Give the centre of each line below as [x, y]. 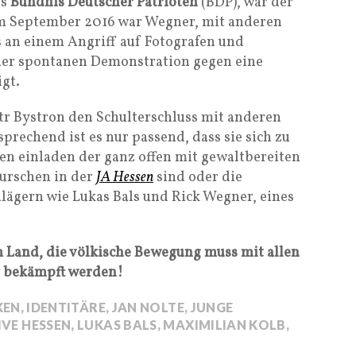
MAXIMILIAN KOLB [224, 325]
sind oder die [198, 178]
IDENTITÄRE [66, 307]
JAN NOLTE [148, 307]
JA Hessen [125, 178]
